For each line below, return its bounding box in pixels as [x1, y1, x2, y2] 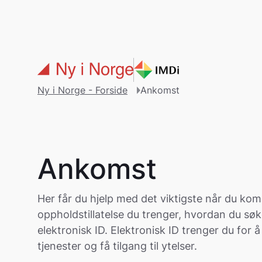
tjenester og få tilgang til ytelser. [37, 240, 197, 253]
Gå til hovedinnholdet [14, 11, 120, 23]
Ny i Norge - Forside [37, 84, 127, 96]
